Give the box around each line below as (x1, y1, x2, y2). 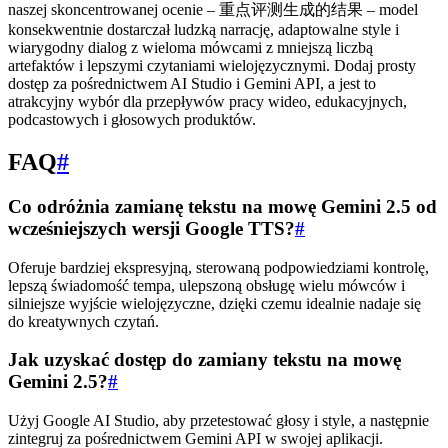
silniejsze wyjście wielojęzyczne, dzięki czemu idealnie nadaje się (8, 294, 421, 312)
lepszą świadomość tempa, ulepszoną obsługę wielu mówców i (8, 276, 405, 294)
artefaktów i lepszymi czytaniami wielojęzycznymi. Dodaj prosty (8, 57, 416, 75)
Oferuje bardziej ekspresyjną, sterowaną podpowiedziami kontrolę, (8, 258, 429, 276)
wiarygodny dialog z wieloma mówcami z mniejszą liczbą (8, 39, 373, 57)
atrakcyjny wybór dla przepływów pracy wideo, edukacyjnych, (8, 93, 407, 111)
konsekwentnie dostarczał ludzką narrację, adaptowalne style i (8, 21, 399, 39)
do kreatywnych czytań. (8, 312, 159, 330)
